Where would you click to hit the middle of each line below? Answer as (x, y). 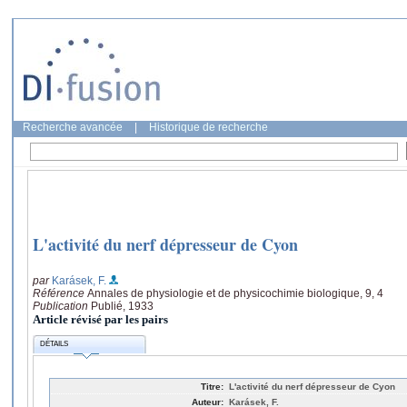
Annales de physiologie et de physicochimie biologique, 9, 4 (235, 293)
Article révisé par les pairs (100, 319)
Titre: (212, 386)
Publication (62, 306)
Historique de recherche (208, 127)
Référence (60, 293)
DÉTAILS (55, 344)
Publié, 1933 (122, 306)
